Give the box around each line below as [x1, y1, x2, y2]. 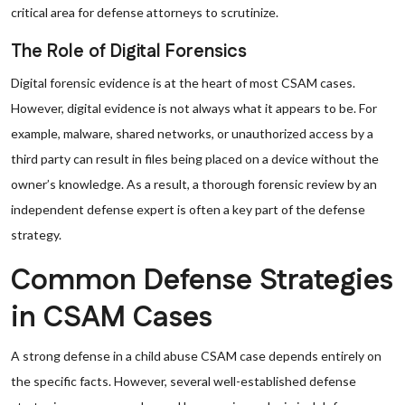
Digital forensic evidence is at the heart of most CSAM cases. [11, 75, 355, 90]
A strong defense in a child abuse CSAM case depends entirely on [11, 348, 381, 363]
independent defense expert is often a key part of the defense [11, 202, 365, 217]
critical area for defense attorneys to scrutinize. [11, 5, 278, 20]
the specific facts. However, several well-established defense [11, 373, 356, 389]
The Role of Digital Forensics [11, 39, 247, 64]
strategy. [11, 227, 61, 242]
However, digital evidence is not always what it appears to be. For [11, 100, 377, 116]
